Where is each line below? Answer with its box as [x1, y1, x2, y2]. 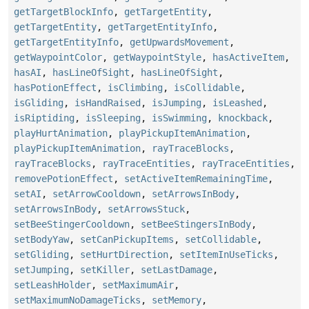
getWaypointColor [14, 52, 102, 63]
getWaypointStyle [113, 52, 201, 63]
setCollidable [185, 234, 257, 246]
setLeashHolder [14, 279, 91, 291]
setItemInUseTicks [179, 249, 273, 261]
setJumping [14, 264, 69, 276]
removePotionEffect [14, 173, 113, 185]
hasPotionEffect [14, 82, 97, 94]
